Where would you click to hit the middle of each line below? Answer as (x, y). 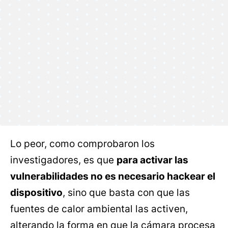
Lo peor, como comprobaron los (82, 144)
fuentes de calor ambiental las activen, (99, 209)
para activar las (152, 160)
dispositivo (36, 192)
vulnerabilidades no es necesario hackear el (113, 176)
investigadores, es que (63, 160)
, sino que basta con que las (126, 192)
